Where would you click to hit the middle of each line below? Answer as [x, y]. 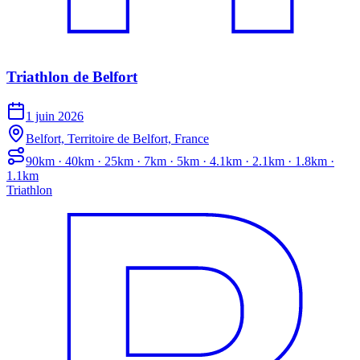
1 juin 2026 [55, 117]
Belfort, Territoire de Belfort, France [117, 139]
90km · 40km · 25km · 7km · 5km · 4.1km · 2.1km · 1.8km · [180, 162]
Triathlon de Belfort [72, 77]
